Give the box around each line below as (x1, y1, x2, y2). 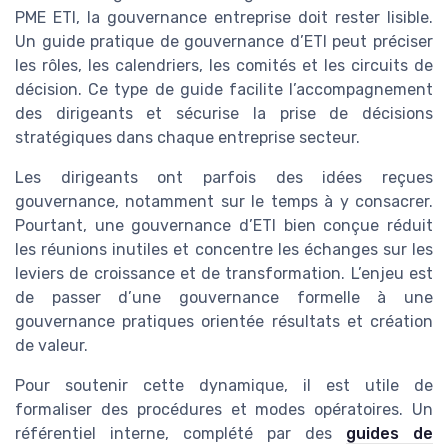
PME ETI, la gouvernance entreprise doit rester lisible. (15, 8, 433, 28)
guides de (346, 424, 433, 444)
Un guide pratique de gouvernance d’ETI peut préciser (15, 32, 433, 52)
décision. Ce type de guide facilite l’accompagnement (15, 80, 433, 100)
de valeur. (15, 336, 88, 356)
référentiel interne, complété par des (15, 424, 346, 444)
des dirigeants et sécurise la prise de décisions (15, 104, 433, 124)
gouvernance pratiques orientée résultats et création (15, 312, 433, 332)
